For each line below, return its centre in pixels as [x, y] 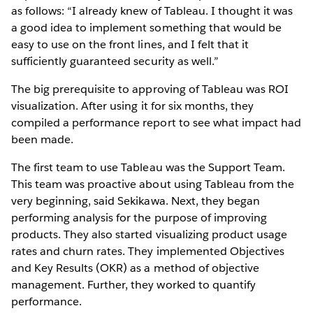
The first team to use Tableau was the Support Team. [148, 168]
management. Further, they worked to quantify [133, 285]
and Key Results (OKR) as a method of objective [135, 268]
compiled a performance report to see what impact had [156, 123]
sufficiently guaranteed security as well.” [115, 61]
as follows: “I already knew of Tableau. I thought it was [152, 11]
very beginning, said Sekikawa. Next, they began [136, 201]
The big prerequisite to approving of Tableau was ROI [150, 89]
